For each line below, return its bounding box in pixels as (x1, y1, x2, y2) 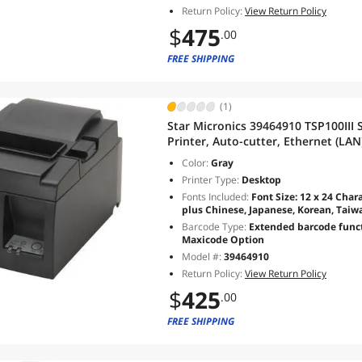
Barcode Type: (182, 220, 246, 234)
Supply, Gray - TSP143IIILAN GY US (167, 149, 356, 164)
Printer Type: (182, 173, 239, 187)
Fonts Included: (182, 190, 249, 204)
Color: (182, 156, 208, 170)
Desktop (239, 173, 281, 187)
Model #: (182, 250, 224, 263)
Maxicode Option (182, 233, 264, 246)
